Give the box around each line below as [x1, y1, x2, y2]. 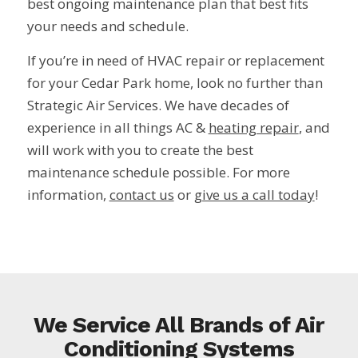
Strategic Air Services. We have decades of [26, 95, 289, 114]
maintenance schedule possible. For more [26, 162, 290, 181]
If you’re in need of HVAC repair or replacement [26, 50, 324, 70]
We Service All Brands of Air [34, 312, 324, 339]
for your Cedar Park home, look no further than [26, 73, 323, 92]
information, [26, 185, 109, 204]
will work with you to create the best [26, 140, 253, 159]
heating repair [208, 117, 299, 137]
